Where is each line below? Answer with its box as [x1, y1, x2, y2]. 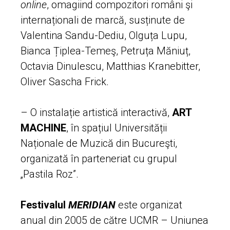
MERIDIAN [68, 198, 116, 211]
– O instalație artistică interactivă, [21, 106, 172, 119]
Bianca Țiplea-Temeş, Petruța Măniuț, [21, 44, 190, 57]
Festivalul [21, 198, 66, 211]
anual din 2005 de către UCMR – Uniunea [21, 214, 208, 226]
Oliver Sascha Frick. [21, 75, 109, 88]
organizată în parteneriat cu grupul [21, 152, 177, 165]
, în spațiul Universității [66, 121, 167, 134]
